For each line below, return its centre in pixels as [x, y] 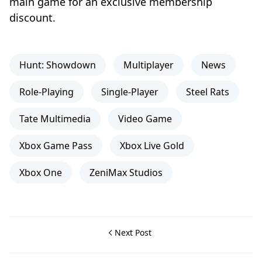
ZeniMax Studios [126, 173]
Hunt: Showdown [58, 65]
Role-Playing [46, 92]
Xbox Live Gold [152, 146]
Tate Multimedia [55, 119]
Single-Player [130, 92]
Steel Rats [208, 92]
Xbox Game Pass [56, 146]
